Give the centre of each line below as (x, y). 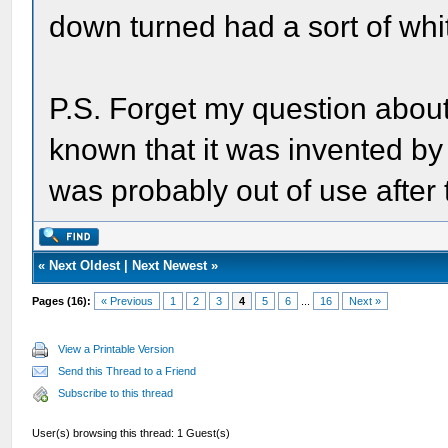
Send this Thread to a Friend (127, 371)
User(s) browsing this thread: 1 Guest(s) (131, 433)
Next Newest (170, 265)
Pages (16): (62, 301)
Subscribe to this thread (116, 393)
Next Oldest (85, 265)
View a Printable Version (116, 349)
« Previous (127, 301)
